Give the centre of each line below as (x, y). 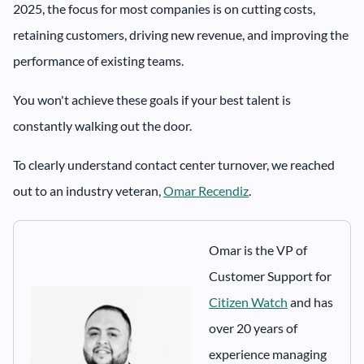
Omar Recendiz (206, 191)
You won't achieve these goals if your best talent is (152, 100)
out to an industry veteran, (88, 191)
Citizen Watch (248, 302)
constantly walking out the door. (102, 126)
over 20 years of (253, 328)
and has (310, 302)
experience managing (268, 354)
